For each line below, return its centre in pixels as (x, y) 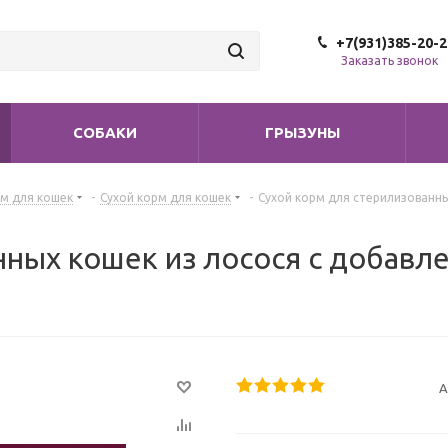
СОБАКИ (105, 132)
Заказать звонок (389, 60)
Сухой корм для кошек (165, 197)
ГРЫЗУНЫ (302, 132)
